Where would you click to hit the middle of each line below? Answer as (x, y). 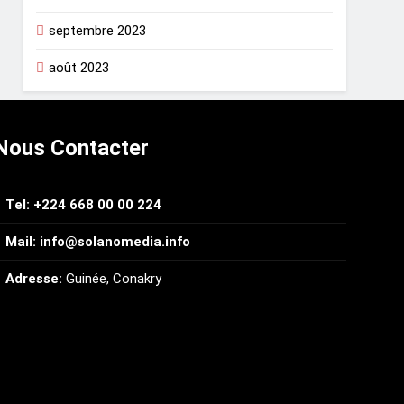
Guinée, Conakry (112, 279)
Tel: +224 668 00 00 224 (83, 205)
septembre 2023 (98, 31)
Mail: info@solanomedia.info (98, 242)
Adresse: (34, 279)
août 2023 (79, 68)
